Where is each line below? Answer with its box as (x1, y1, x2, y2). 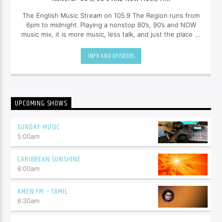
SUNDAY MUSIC (17, 120, 60, 133)
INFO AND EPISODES (87, 51, 135, 61)
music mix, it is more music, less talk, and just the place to (21, 30, 201, 39)
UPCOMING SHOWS (15, 97, 67, 110)
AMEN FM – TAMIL (17, 185, 68, 198)
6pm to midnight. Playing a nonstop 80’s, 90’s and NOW (26, 21, 196, 29)
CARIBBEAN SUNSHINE (17, 153, 81, 166)
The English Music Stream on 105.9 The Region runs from (22, 11, 200, 20)
